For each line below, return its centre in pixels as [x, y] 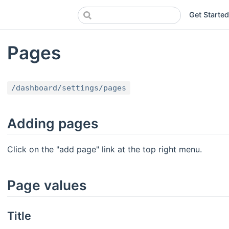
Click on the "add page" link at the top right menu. [105, 150]
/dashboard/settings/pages [69, 88]
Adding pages [53, 123]
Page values [47, 185]
